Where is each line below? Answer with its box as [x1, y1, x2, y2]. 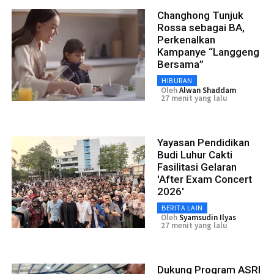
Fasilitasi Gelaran [157, 160, 237, 173]
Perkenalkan [157, 33, 215, 46]
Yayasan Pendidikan [157, 136, 250, 149]
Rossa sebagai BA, [157, 21, 245, 34]
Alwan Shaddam [179, 84, 236, 95]
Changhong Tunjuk [157, 9, 243, 21]
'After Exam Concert [157, 172, 252, 185]
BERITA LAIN [161, 202, 203, 212]
